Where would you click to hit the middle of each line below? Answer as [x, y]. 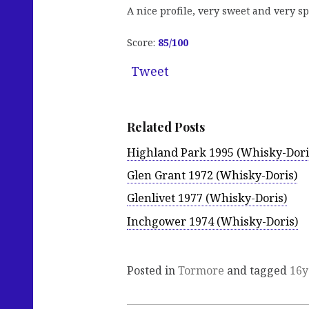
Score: [142, 42]
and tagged [257, 270]
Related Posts [166, 127]
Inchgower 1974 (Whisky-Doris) [212, 221]
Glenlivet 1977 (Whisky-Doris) [207, 198]
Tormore [201, 270]
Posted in [152, 270]
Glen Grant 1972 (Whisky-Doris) [212, 176]
